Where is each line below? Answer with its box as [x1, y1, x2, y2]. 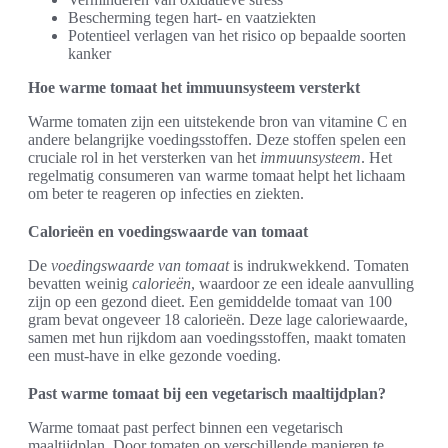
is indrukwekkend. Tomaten [229, 257, 409, 275]
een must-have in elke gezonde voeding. [28, 347, 281, 365]
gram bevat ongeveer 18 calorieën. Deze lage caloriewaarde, [28, 311, 408, 329]
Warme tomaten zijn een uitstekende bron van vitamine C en [28, 113, 407, 131]
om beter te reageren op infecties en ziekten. [28, 185, 304, 203]
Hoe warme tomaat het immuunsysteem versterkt [28, 79, 360, 97]
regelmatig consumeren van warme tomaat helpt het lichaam [28, 167, 405, 185]
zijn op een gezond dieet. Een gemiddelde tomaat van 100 [28, 293, 392, 311]
